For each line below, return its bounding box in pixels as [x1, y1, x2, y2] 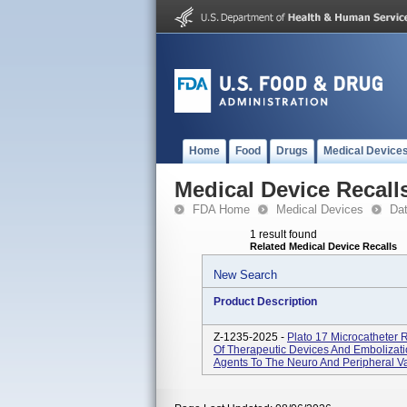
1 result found [250, 228, 317, 241]
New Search [213, 268, 277, 282]
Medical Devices [276, 203, 363, 216]
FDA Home [193, 203, 250, 216]
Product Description [213, 295, 317, 308]
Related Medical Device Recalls [250, 241, 397, 252]
